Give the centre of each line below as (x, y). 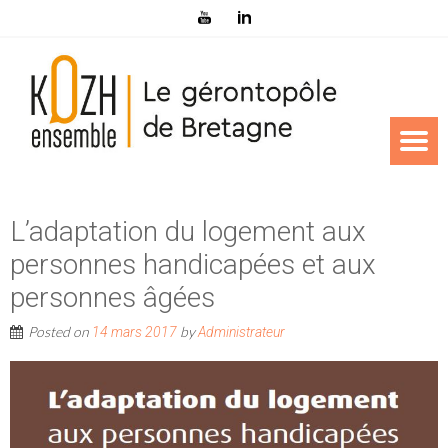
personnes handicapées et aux (193, 265)
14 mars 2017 (134, 332)
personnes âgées (112, 298)
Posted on (60, 332)
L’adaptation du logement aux (188, 232)
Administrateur (241, 332)
